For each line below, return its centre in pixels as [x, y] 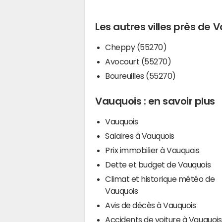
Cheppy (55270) [136, 47]
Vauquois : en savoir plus [155, 101]
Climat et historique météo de [160, 179]
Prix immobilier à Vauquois [152, 150]
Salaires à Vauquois [140, 136]
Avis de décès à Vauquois [151, 205]
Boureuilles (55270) [140, 76]
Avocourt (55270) [138, 61]
